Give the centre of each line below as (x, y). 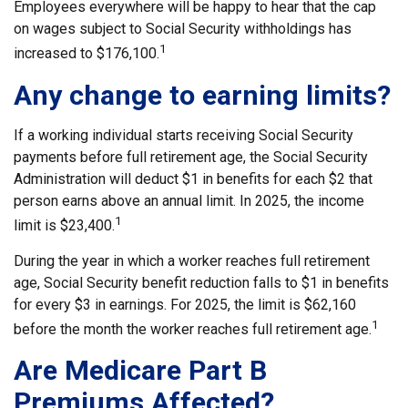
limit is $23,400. (64, 225)
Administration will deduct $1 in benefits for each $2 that (193, 178)
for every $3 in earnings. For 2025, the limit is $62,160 (185, 304)
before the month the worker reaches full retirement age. (193, 330)
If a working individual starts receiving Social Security (184, 135)
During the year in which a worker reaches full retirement (192, 260)
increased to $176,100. (87, 54)
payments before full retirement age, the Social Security (191, 157)
